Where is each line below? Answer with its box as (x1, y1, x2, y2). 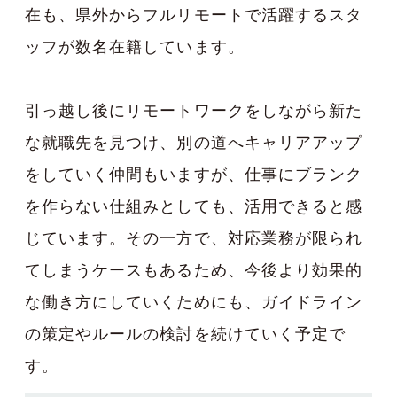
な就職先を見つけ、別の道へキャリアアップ (25, 132, 363, 152)
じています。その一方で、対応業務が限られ (25, 228, 362, 247)
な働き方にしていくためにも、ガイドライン (25, 292, 362, 311)
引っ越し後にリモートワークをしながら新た (25, 100, 362, 120)
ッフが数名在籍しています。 (25, 36, 245, 56)
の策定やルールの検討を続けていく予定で (25, 323, 346, 343)
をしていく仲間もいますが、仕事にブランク (25, 164, 362, 183)
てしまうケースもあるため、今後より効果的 (25, 260, 363, 279)
